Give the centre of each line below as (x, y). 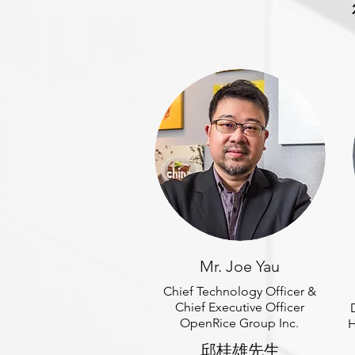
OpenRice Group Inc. (239, 323)
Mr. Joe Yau (240, 266)
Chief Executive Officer (239, 307)
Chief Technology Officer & (239, 291)
